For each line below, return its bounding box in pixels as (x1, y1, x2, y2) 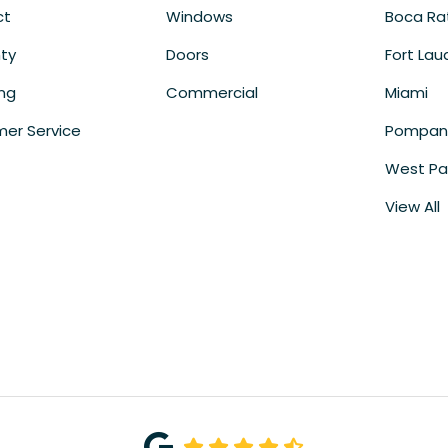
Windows (165, 6, 233, 28)
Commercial (165, 82, 258, 104)
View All (385, 196, 441, 218)
